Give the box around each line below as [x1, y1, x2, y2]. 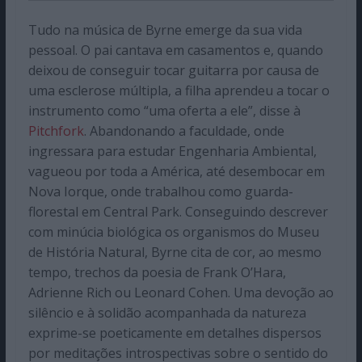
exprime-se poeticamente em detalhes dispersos [27, 324, 322, 343]
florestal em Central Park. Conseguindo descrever [27, 203, 328, 221]
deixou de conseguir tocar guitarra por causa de [27, 61, 319, 80]
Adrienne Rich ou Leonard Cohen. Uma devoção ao [27, 284, 334, 302]
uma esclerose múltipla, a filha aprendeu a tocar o [27, 82, 330, 100]
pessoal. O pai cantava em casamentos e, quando [27, 41, 323, 60]
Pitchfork [27, 122, 84, 141]
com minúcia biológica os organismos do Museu [27, 223, 319, 242]
